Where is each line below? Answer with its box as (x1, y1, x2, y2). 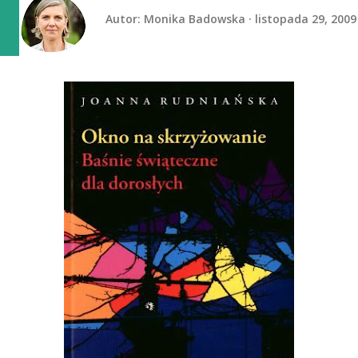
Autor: (105, 10, 144, 26)
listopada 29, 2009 (255, 10, 356, 26)
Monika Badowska (144, 10, 245, 26)
